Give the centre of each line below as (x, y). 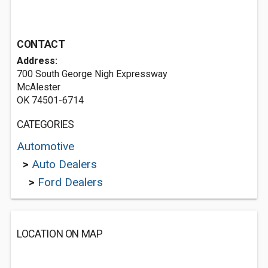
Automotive (45, 146)
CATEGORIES (45, 124)
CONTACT (41, 44)
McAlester (39, 87)
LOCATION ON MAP (60, 234)
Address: (37, 61)
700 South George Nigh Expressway (92, 74)
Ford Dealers (70, 182)
